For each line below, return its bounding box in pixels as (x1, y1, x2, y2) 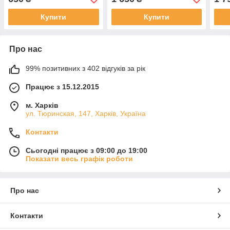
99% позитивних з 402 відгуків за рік (26, 64, 145, 72)
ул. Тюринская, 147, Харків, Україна (26, 109, 146, 118)
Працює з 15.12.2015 (26, 82, 99, 91)
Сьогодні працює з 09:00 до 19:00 (26, 146, 147, 155)
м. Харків (26, 101, 59, 109)
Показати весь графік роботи (26, 154, 133, 163)
